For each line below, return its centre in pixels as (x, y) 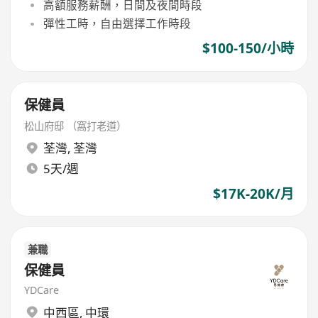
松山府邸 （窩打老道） (76, 126)
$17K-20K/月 (253, 193)
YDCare (42, 290)
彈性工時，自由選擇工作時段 (117, 24)
